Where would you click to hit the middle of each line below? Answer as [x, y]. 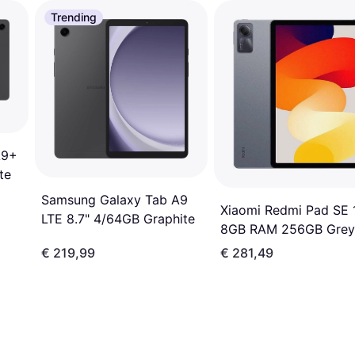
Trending [74, 17]
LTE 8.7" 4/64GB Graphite [118, 219]
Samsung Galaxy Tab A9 [115, 200]
